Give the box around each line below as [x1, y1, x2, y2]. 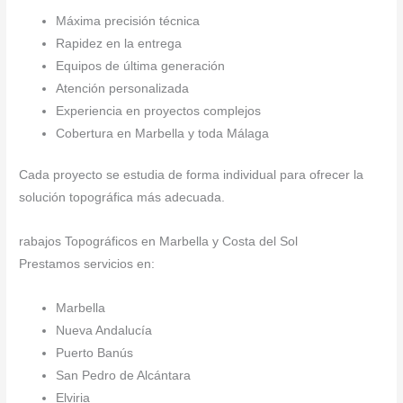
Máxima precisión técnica [56, 14, 201, 29]
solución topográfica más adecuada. [19, 190, 226, 204]
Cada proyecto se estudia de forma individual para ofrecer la [19, 167, 364, 182]
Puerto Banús [56, 345, 134, 360]
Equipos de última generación [56, 59, 226, 74]
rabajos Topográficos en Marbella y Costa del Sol [19, 234, 299, 248]
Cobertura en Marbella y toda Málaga [56, 127, 270, 141]
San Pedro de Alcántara [56, 368, 192, 382]
